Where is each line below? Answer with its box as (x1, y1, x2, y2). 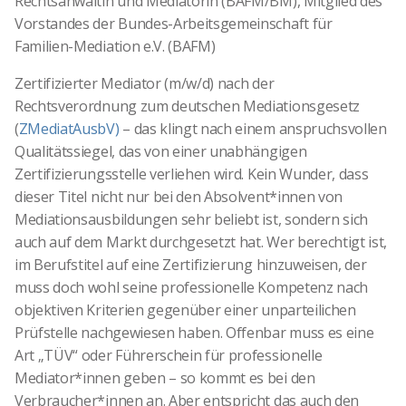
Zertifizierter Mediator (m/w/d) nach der (14, 72, 275, 93)
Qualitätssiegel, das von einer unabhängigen (14, 140, 307, 161)
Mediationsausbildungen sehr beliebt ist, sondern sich (14, 208, 369, 229)
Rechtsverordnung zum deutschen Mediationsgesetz (14, 95, 360, 116)
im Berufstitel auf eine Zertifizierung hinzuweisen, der (14, 254, 367, 275)
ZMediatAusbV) (18, 118, 120, 139)
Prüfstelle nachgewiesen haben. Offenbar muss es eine (14, 322, 374, 343)
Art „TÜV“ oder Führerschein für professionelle (14, 344, 323, 365)
